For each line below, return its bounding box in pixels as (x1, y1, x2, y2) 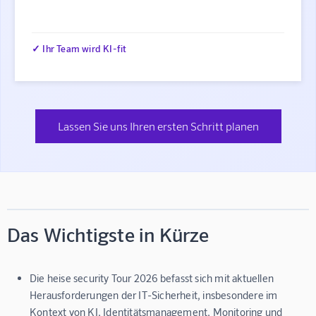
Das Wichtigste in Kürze (7, 222, 209, 247)
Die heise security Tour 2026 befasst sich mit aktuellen (30, 272, 274, 285)
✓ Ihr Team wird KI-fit (32, 42, 127, 54)
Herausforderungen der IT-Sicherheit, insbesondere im (30, 288, 278, 302)
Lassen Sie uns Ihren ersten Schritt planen (57, 119, 259, 133)
